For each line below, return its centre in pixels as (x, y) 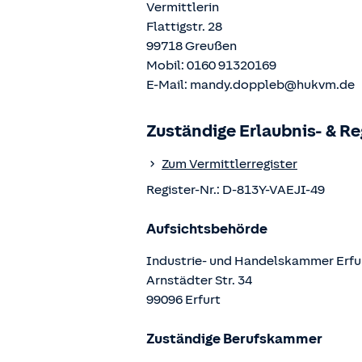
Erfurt (203, 300)
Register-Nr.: (184, 190)
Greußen (211, 46)
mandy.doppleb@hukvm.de (272, 85)
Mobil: (166, 65)
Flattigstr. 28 (184, 27)
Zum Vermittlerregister (229, 164)
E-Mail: (168, 85)
